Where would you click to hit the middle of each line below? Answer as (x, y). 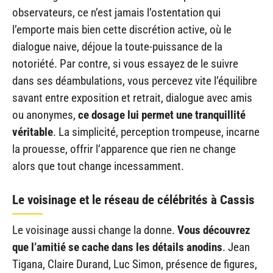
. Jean (236, 247)
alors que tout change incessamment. (98, 166)
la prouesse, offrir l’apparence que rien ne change (124, 149)
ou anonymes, (45, 115)
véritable (33, 132)
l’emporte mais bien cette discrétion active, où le (122, 30)
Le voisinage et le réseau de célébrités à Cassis (133, 200)
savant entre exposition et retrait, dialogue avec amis (132, 98)
